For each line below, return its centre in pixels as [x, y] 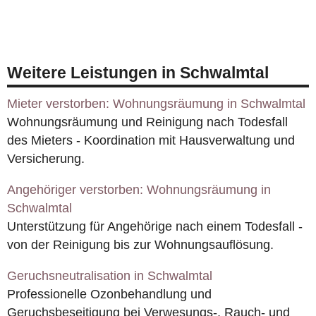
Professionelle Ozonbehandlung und [109, 294]
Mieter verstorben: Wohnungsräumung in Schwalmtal [156, 104]
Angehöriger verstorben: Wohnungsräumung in [139, 190]
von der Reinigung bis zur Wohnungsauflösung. [140, 245]
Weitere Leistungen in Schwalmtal [138, 73]
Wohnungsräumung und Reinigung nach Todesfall [147, 122]
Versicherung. [46, 159]
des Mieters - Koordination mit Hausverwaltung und [151, 141]
